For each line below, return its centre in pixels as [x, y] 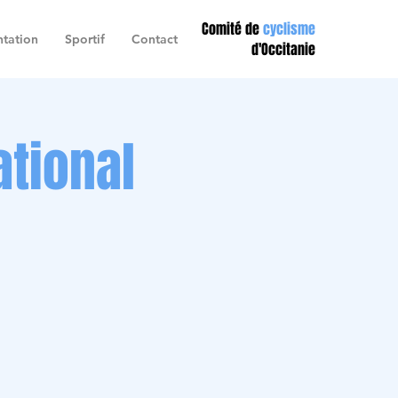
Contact [154, 39]
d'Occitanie [283, 49]
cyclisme [289, 29]
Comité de [232, 29]
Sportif [85, 39]
